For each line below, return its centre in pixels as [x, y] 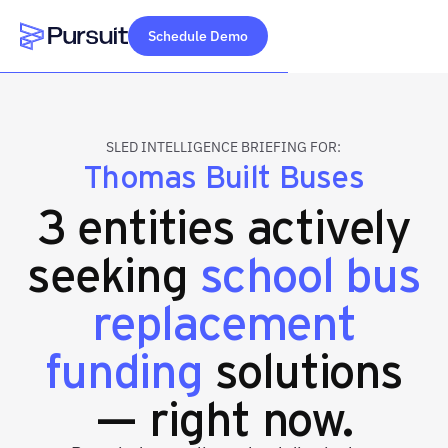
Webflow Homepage [94, 62]
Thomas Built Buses [224, 174]
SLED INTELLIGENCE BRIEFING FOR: [224, 147]
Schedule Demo [198, 36]
